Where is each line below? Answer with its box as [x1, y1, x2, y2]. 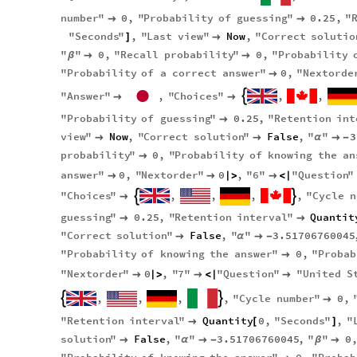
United [303, 266, 341, 280]
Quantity [202, 314, 253, 328]
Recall [120, 48, 159, 62]
